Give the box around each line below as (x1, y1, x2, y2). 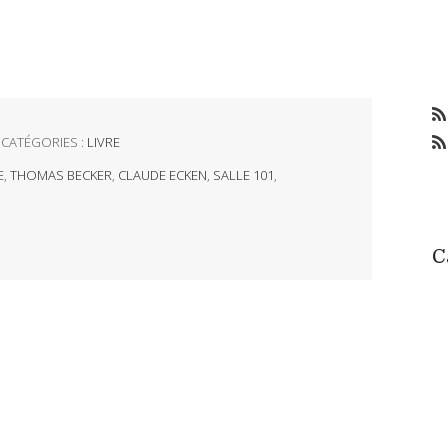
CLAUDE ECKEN (117, 166, 207, 185)
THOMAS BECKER (9, 166, 112, 185)
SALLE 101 (212, 166, 274, 185)
